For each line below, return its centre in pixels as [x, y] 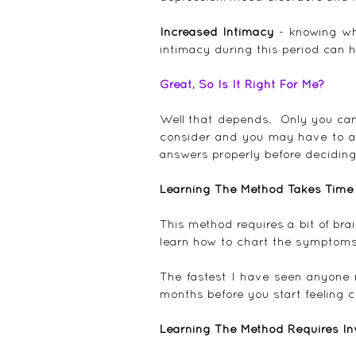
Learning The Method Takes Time [257, 188]
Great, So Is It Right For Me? [242, 83]
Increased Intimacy [220, 31]
